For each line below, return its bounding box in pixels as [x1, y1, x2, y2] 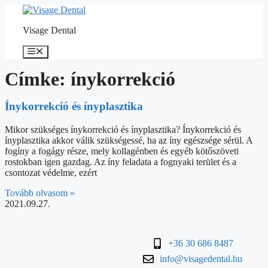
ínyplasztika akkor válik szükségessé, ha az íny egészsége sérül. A [5, 135, 252, 145]
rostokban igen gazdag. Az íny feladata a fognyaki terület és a [5, 156, 236, 167]
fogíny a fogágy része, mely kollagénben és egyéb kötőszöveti [5, 145, 239, 156]
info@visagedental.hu [159, 253, 242, 264]
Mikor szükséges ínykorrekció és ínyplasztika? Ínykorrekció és [5, 124, 241, 135]
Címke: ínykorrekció [5, 68, 175, 90]
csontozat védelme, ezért [5, 167, 97, 178]
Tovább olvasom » [5, 187, 75, 198]
